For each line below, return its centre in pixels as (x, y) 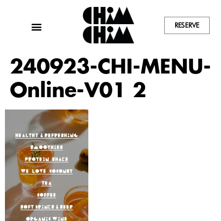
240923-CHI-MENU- (110, 66)
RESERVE (187, 25)
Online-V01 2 (78, 90)
